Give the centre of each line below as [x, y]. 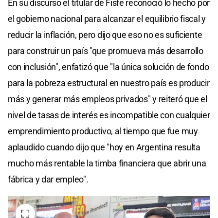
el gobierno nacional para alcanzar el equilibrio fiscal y [107, 18]
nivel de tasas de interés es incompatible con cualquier [109, 115]
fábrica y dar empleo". [48, 179]
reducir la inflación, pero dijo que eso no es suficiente [105, 35]
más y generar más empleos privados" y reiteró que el [108, 99]
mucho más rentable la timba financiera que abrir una [107, 163]
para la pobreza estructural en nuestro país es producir [109, 83]
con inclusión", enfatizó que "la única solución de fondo [109, 67]
